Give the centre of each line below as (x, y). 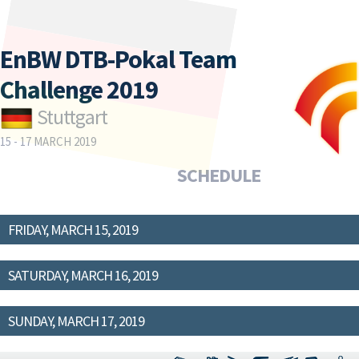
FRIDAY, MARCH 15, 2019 (73, 230)
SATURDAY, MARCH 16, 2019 (83, 275)
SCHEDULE (218, 175)
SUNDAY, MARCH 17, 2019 (76, 321)
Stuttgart (72, 117)
